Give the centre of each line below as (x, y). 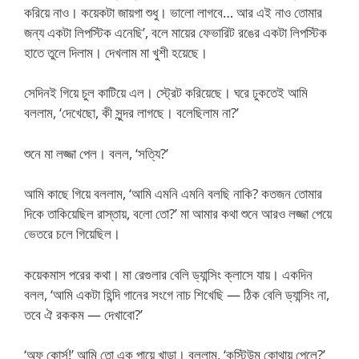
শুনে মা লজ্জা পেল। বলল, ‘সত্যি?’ (96, 153)
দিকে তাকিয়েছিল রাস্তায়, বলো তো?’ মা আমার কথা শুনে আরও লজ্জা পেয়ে (178, 214)
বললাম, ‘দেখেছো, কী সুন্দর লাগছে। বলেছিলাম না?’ (131, 113)
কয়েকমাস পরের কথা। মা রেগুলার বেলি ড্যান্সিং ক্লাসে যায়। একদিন (168, 274)
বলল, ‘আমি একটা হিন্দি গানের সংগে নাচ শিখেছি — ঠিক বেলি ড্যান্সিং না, (177, 294)
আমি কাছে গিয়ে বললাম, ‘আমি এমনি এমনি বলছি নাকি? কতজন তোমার (173, 194)
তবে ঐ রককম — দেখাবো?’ (83, 314)
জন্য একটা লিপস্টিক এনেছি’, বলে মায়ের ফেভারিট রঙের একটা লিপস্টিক (175, 32)
